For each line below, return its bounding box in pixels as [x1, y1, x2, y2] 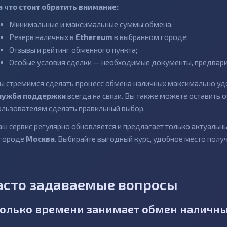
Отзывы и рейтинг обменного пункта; [9, 45, 137, 55]
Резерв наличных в [9, 32, 75, 42]
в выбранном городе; [112, 32, 188, 42]
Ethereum [75, 32, 112, 42]
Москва [26, 134, 55, 144]
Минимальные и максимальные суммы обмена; [9, 20, 173, 29]
